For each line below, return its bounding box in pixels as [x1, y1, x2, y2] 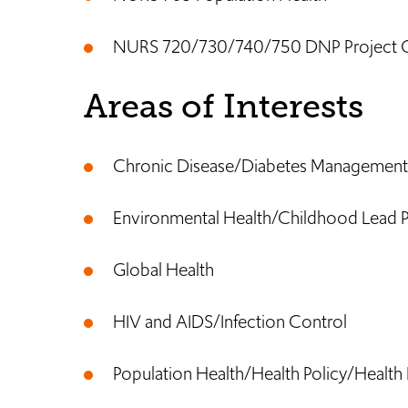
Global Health [113, 257, 218, 282]
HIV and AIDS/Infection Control [113, 309, 347, 334]
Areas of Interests [84, 87, 363, 126]
